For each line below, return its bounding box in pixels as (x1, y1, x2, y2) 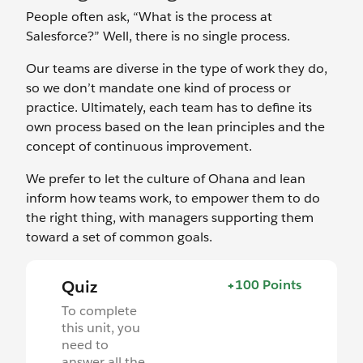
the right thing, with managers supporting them (26, 209, 314, 226)
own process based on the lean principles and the (26, 118, 325, 135)
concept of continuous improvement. (26, 138, 255, 155)
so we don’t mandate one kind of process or (26, 79, 291, 96)
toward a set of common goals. (26, 228, 212, 246)
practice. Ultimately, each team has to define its (26, 99, 312, 116)
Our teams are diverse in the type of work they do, (26, 60, 327, 77)
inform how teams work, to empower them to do (26, 190, 320, 207)
